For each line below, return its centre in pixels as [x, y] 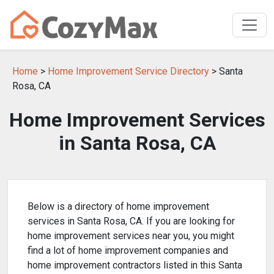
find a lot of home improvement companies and [128, 250]
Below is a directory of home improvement [118, 206]
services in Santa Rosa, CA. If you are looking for [131, 221]
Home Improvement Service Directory [128, 71]
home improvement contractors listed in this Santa [135, 265]
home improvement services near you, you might [131, 236]
